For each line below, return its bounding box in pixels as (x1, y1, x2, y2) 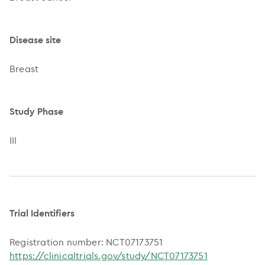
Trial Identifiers (9, 206, 75, 219)
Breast (9, 63, 39, 75)
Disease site (9, 34, 61, 46)
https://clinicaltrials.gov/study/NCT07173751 (9, 249, 208, 261)
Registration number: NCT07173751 (9, 235, 163, 248)
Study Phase (9, 105, 63, 117)
